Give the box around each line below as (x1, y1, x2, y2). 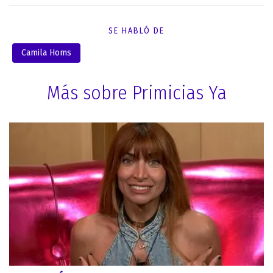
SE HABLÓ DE (108, 26, 165, 36)
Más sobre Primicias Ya (46, 81, 227, 104)
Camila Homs (21, 48, 71, 58)
